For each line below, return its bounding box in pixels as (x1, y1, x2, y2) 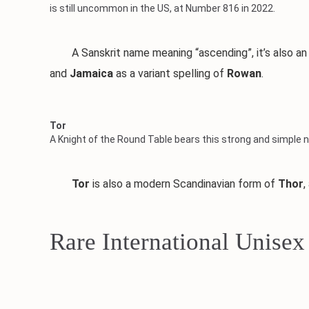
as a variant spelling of (113, 67, 227, 80)
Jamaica (70, 67, 113, 80)
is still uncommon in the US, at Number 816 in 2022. (50, 3, 275, 14)
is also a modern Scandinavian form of (90, 177, 278, 190)
